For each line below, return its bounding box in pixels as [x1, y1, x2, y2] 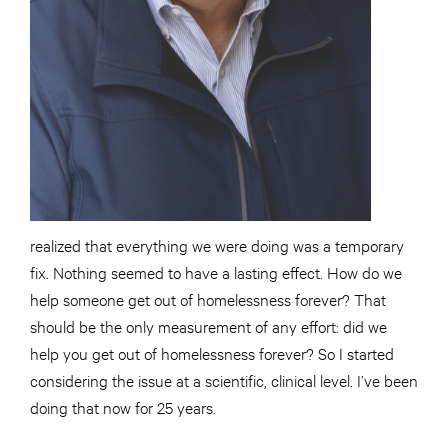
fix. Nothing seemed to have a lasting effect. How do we [30, 261, 402, 283]
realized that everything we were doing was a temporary [30, 234, 404, 256]
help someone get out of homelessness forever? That [30, 288, 386, 310]
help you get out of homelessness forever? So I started [30, 342, 394, 364]
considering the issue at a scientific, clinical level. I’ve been [30, 369, 418, 391]
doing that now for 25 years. [30, 396, 216, 418]
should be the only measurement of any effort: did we [30, 315, 387, 337]
